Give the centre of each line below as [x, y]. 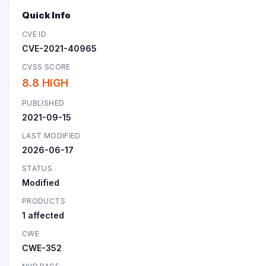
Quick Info [46, 15]
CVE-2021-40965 [59, 48]
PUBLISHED [43, 103]
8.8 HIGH [45, 83]
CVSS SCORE [46, 66]
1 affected [43, 215]
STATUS [37, 168]
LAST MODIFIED [51, 135]
